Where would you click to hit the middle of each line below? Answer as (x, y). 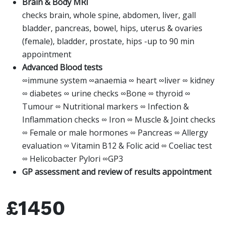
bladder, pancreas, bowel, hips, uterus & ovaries (112, 28)
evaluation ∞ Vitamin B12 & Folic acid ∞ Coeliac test (117, 146)
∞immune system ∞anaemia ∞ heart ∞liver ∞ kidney (118, 81)
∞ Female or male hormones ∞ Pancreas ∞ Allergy (115, 133)
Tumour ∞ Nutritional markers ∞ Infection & (105, 107)
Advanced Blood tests (62, 68)
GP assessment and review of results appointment (117, 172)
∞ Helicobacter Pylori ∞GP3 (73, 159)
